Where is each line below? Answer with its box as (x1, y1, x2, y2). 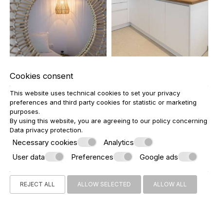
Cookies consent (10, 71, 73, 81)
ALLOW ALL (153, 181, 187, 188)
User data (12, 152, 45, 162)
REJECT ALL (20, 181, 55, 188)
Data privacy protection (10, 126, 81, 134)
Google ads (140, 152, 178, 162)
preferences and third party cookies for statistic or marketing (10, 98, 197, 106)
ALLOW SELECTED (77, 181, 131, 188)
